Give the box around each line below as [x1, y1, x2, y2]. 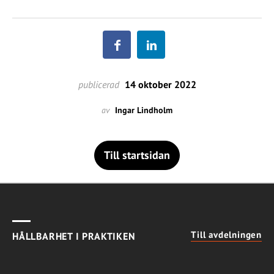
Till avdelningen [191, 229, 262, 241]
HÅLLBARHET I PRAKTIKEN [12, 230, 136, 243]
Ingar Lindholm [115, 105, 172, 116]
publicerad [78, 78, 119, 91]
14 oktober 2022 [122, 78, 196, 91]
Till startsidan [104, 148, 170, 163]
